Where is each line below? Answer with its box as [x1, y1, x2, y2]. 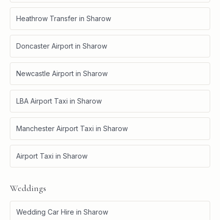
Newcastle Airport [16, 69, 74, 78]
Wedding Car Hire [16, 207, 74, 216]
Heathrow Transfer [16, 14, 77, 23]
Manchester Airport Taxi [16, 124, 94, 133]
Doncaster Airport [16, 41, 73, 50]
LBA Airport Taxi [16, 96, 68, 105]
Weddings [10, 182, 46, 193]
